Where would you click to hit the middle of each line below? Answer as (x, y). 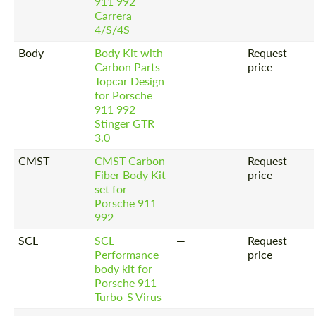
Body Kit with (129, 52)
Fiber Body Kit (130, 174)
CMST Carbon (130, 160)
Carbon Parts (128, 66)
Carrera (114, 15)
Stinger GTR (125, 123)
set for (111, 188)
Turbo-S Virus (128, 296)
